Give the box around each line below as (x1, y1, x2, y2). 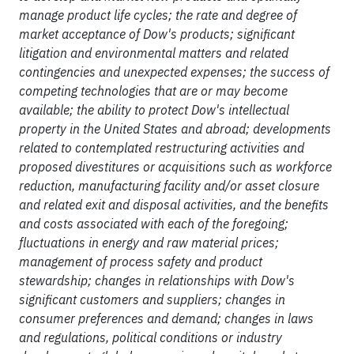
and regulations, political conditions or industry (19, 330, 282, 345)
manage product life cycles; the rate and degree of (19, 7, 297, 23)
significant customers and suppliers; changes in (19, 292, 285, 307)
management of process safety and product (19, 254, 262, 269)
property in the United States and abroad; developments (19, 121, 331, 137)
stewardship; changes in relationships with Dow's (19, 273, 295, 288)
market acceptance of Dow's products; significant (19, 26, 295, 42)
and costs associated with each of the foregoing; (19, 216, 288, 232)
